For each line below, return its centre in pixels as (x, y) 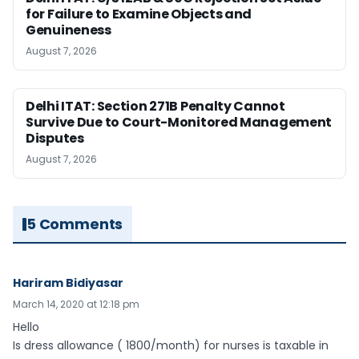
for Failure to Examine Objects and (139, 14)
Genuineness (69, 30)
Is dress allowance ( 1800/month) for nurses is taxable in (171, 346)
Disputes (55, 139)
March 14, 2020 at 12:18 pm (76, 305)
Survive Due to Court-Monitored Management (179, 123)
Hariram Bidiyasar (68, 283)
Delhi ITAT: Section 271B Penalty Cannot (155, 107)
